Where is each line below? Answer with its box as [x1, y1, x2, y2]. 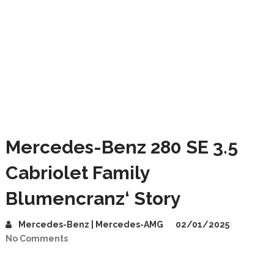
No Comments [5, 234, 68, 243]
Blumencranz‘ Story [5, 188, 181, 209]
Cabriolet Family [5, 162, 150, 183]
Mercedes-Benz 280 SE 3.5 [5, 136, 238, 158]
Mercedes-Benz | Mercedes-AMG [18, 220, 163, 229]
